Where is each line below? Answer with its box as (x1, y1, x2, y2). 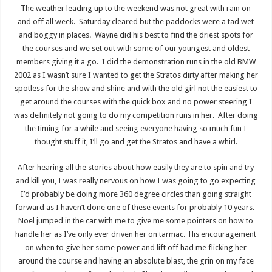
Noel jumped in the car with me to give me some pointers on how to (18, 216, 254, 226)
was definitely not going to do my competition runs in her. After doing (13, 110, 258, 120)
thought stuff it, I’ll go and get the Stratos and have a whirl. (34, 137, 237, 147)
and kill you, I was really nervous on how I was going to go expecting (16, 176, 256, 186)
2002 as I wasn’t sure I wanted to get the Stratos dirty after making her (13, 70, 258, 80)
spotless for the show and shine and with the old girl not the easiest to (14, 84, 257, 93)
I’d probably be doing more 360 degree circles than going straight (20, 189, 251, 199)
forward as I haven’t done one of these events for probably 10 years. (15, 203, 257, 212)
